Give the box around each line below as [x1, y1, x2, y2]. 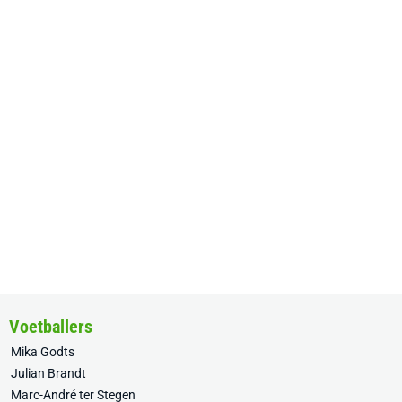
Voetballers [9, 316, 92, 337]
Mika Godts [11, 345, 74, 359]
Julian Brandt [11, 366, 86, 380]
